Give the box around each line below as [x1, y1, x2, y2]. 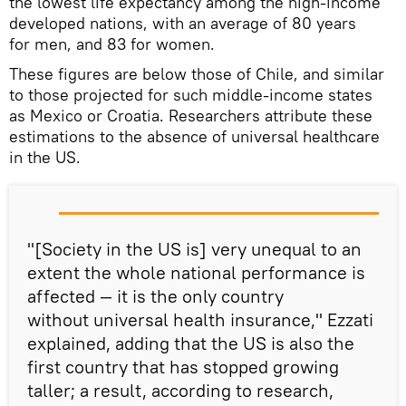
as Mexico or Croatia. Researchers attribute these [9, 104, 372, 126]
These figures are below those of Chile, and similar [9, 63, 384, 84]
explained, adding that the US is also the [27, 331, 354, 354]
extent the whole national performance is [27, 260, 365, 284]
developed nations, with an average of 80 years [9, 12, 356, 34]
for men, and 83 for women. [9, 33, 215, 54]
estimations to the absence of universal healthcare [9, 125, 380, 147]
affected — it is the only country [27, 284, 284, 307]
